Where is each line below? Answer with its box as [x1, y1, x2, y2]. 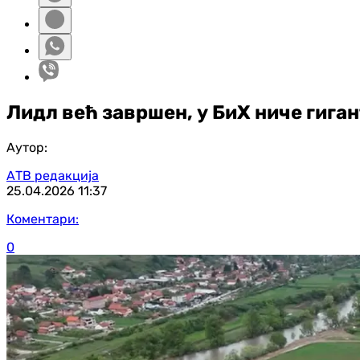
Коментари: [6, 211, 79, 227]
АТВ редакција [6, 167, 99, 183]
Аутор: [6, 139, 47, 155]
